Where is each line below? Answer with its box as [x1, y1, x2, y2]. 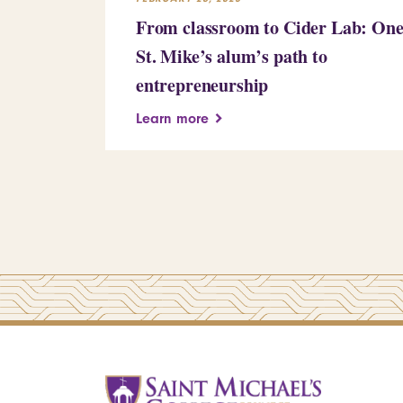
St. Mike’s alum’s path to [136, 42, 327, 69]
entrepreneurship [136, 71, 269, 98]
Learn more [136, 110, 209, 127]
